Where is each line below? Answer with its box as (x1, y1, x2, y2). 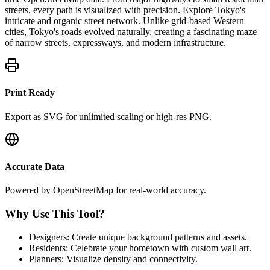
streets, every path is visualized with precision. (5, 5, 180, 16)
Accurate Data (5, 161, 64, 172)
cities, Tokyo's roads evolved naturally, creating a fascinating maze (5, 27, 257, 37)
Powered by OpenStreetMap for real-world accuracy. (5, 185, 206, 196)
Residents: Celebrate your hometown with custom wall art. (29, 242, 251, 253)
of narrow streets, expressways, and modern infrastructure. (5, 37, 226, 48)
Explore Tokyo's (180, 5, 245, 16)
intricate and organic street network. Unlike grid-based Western (5, 16, 244, 27)
